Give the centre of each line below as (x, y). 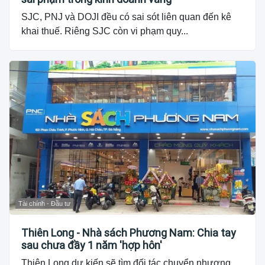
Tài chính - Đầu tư (44, 204)
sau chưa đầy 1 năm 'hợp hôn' (92, 245)
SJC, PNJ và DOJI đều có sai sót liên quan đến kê (126, 17)
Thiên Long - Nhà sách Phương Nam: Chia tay (129, 233)
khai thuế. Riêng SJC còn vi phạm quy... (105, 31)
